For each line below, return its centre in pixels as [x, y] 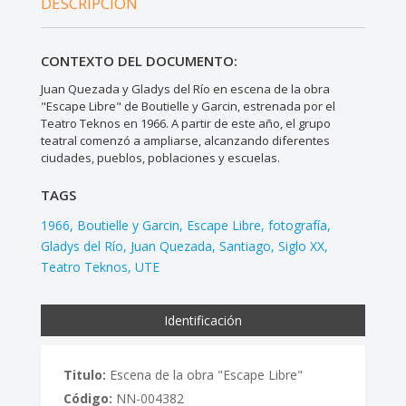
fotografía [297, 225]
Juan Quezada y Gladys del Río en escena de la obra [185, 88]
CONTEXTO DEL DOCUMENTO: [139, 60]
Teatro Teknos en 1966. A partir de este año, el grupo [185, 123]
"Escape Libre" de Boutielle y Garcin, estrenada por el [188, 106]
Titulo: [84, 374]
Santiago [245, 246]
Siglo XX [301, 246]
